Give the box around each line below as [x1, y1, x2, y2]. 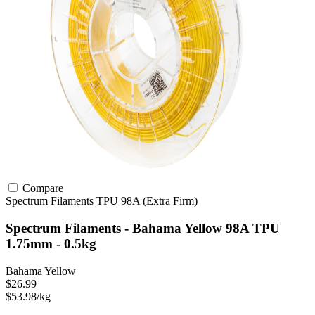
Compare [20, 182, 63, 195]
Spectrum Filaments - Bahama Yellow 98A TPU [6, 221, 280, 236]
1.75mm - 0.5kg [6, 236, 96, 252]
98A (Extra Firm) [121, 195, 198, 207]
